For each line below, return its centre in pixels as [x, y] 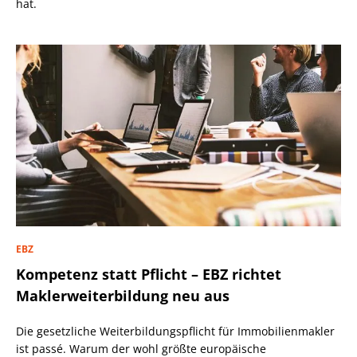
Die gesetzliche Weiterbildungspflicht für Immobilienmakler [175, 331]
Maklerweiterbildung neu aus [123, 295]
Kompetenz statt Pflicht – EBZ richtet [149, 274]
